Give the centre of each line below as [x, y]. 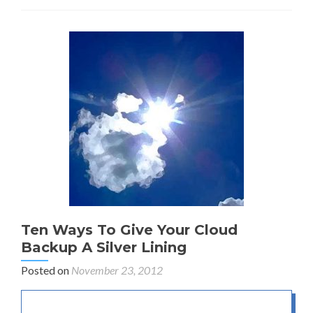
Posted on [46, 270]
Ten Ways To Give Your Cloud [129, 230]
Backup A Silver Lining [104, 247]
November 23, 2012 [117, 270]
